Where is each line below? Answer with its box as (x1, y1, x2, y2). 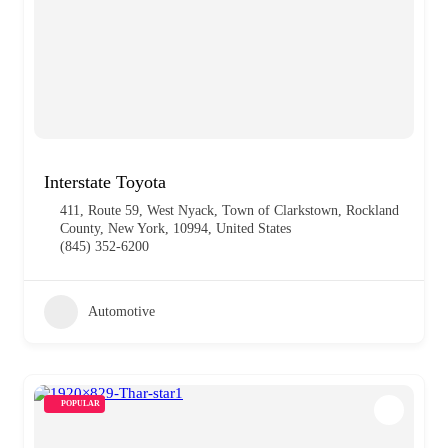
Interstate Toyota (44, 171, 166, 192)
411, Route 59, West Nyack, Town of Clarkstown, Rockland (60, 202, 399, 218)
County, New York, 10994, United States (60, 220, 291, 236)
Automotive (88, 303, 155, 319)
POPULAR (61, 398, 100, 408)
